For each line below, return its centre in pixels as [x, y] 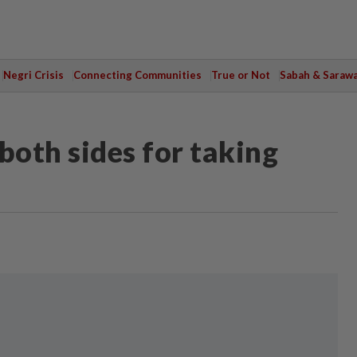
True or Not [240, 75]
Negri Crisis [33, 75]
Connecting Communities [137, 75]
